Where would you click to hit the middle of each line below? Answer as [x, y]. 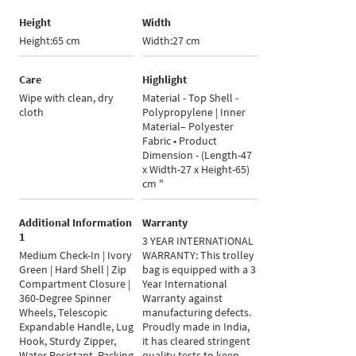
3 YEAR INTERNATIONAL [198, 241]
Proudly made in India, [196, 327]
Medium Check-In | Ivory [76, 255]
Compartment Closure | [75, 284]
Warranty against [183, 298]
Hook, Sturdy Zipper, [68, 341]
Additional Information [76, 223]
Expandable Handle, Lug [77, 327]
